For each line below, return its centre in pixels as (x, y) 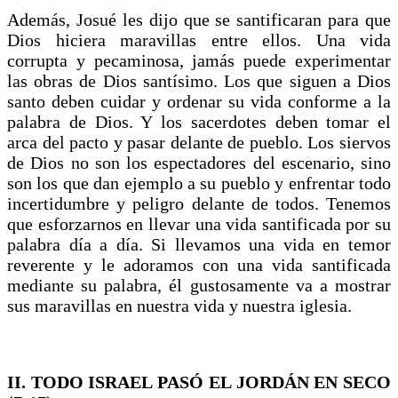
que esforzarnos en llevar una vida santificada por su (199, 223)
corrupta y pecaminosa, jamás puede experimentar (199, 60)
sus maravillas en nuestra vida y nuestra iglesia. (182, 305)
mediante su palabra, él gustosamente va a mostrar (199, 285)
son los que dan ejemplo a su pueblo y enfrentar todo (199, 183)
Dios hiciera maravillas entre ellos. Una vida (199, 40)
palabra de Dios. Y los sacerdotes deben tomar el (199, 121)
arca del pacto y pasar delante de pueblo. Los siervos (199, 142)
